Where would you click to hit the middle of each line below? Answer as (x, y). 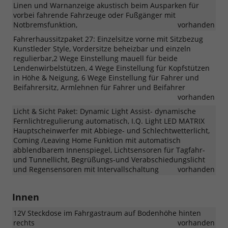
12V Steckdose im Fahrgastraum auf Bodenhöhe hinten (107, 213)
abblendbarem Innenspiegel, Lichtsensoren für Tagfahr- (109, 150)
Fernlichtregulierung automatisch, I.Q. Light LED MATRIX (109, 121)
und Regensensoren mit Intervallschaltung (86, 169)
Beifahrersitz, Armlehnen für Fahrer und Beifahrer (99, 87)
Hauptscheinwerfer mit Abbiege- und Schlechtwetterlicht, (111, 130)
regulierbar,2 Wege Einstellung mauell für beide (95, 58)
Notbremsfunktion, (45, 24)
